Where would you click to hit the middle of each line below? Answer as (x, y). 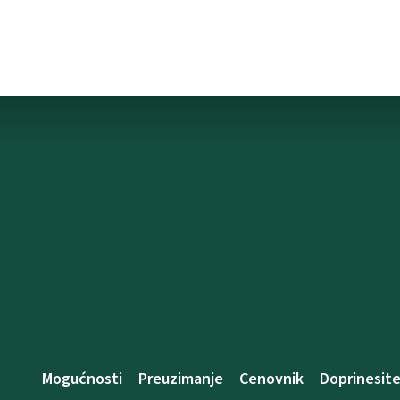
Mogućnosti (82, 379)
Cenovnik (271, 379)
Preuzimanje (181, 379)
